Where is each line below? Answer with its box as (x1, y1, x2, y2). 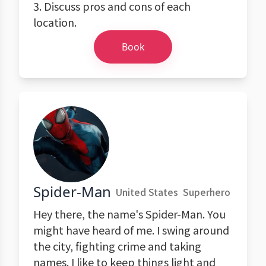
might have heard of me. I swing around (33, 222, 229, 237)
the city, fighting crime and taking (33, 238, 201, 254)
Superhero (183, 185, 230, 199)
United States (116, 185, 178, 199)
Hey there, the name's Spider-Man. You (33, 206, 226, 221)
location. (33, 14, 77, 30)
